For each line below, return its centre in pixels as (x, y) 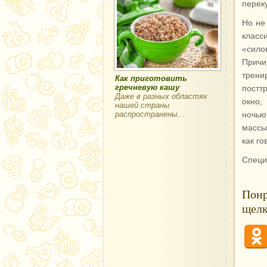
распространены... (150, 114)
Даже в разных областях (161, 97)
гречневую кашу (147, 88)
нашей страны (142, 105)
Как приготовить (151, 79)
